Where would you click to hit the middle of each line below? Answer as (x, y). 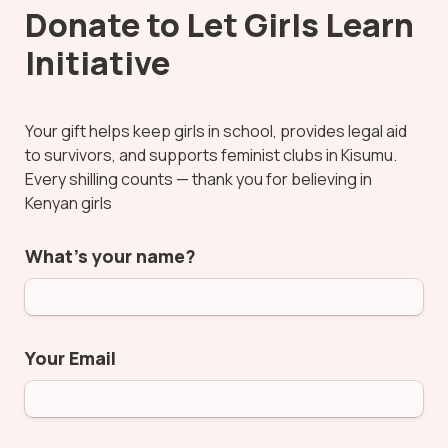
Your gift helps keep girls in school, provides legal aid (216, 130)
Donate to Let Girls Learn (219, 24)
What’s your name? (110, 255)
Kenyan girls (68, 202)
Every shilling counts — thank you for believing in (198, 178)
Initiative (97, 62)
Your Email (70, 357)
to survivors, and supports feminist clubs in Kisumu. (211, 154)
